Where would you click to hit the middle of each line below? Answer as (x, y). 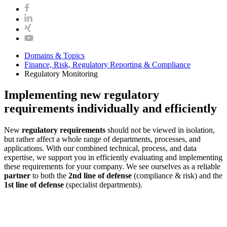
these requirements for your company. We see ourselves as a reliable (112, 167)
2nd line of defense (100, 176)
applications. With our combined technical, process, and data (100, 148)
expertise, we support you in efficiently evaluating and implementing (113, 158)
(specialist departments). (103, 185)
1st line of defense (34, 185)
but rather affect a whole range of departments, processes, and (102, 139)
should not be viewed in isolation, (160, 130)
